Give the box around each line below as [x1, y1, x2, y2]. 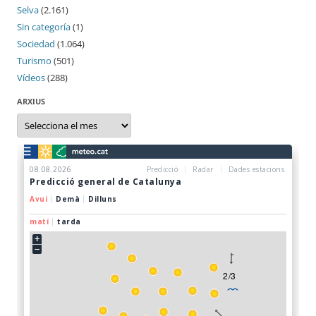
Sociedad [17, 37, 55, 51]
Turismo [17, 54, 51, 68]
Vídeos [17, 71, 45, 85]
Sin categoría [17, 20, 71, 34]
